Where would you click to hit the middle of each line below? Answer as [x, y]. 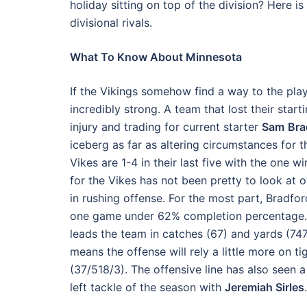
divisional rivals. [111, 23]
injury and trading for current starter [166, 127]
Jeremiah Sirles [265, 287]
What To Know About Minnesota [157, 57]
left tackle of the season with [147, 287]
